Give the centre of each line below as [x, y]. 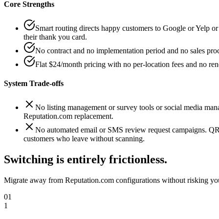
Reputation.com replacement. [68, 116]
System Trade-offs [34, 84]
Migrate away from [34, 180]
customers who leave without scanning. [84, 139]
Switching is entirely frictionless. [86, 160]
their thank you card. [55, 37]
